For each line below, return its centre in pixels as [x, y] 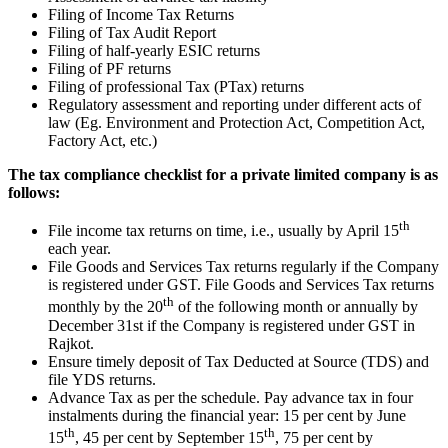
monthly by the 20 [105, 307]
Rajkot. [71, 343]
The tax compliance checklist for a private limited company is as [223, 174]
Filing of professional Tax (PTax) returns [176, 86]
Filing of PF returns [109, 68]
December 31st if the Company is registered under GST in [231, 325]
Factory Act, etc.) [102, 140]
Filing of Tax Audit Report [132, 32]
